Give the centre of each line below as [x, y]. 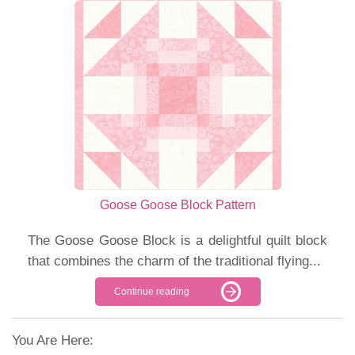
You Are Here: [53, 341]
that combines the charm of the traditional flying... [174, 261]
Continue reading [152, 292]
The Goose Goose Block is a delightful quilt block [177, 241]
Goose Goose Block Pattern [177, 205]
